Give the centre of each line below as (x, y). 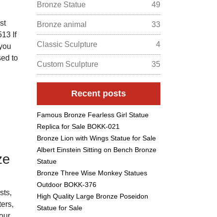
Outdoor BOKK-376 (67, 184)
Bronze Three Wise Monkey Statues (92, 173)
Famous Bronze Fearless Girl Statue (93, 115)
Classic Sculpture (67, 44)
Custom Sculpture (68, 64)
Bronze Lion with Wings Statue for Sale (96, 138)
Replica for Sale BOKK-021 (78, 126)
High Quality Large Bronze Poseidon (93, 196)
